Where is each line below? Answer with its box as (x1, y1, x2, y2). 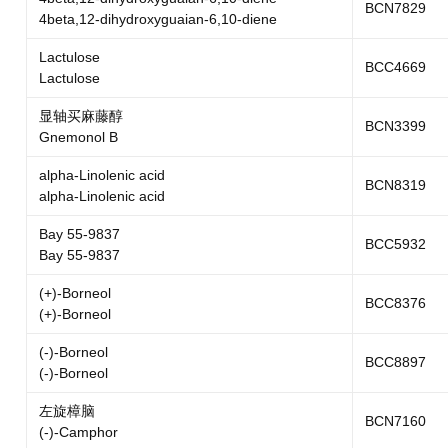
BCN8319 (364, 177, 426, 193)
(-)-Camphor (38, 424, 118, 440)
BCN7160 (364, 413, 426, 429)
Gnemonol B (38, 129, 118, 145)
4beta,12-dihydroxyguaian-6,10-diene (38, 11, 277, 27)
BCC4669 (364, 59, 426, 75)
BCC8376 (364, 295, 426, 311)
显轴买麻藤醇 (38, 108, 123, 124)
